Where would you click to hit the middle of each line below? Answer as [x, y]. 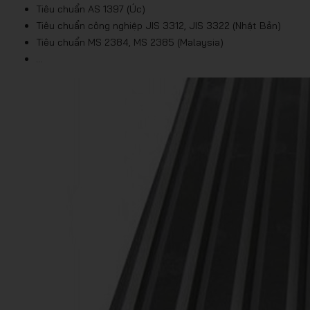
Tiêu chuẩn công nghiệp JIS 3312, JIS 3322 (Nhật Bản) [158, 26]
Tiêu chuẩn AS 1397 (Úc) [91, 9]
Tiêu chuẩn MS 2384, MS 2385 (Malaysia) [130, 42]
